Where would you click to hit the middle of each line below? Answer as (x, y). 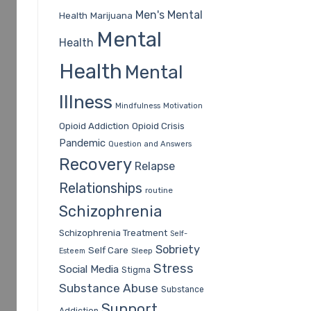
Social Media (89, 269)
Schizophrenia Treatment (113, 233)
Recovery (95, 164)
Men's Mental (169, 15)
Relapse (154, 166)
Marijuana (111, 15)
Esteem (72, 251)
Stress (173, 268)
